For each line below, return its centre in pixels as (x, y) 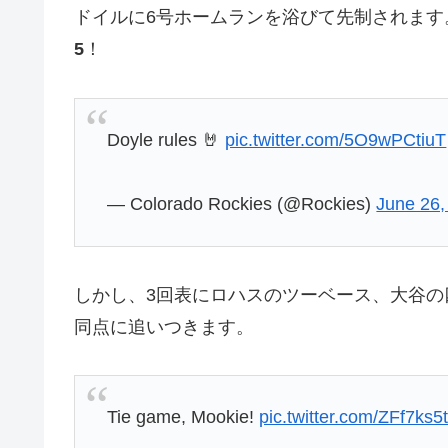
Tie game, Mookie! (183, 417)
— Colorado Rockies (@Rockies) (242, 204)
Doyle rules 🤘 (166, 139)
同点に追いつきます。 (164, 326)
